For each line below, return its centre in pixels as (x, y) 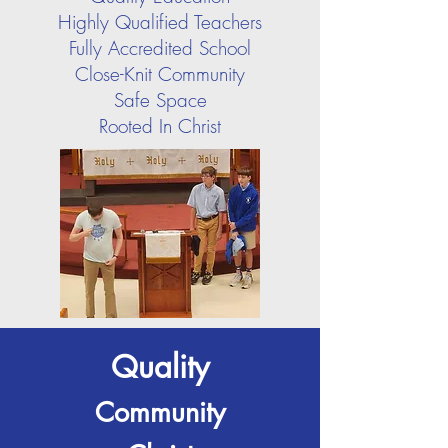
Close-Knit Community (160, 74)
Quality (160, 367)
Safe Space (160, 100)
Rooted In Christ (160, 126)
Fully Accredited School (160, 48)
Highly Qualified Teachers (160, 22)
